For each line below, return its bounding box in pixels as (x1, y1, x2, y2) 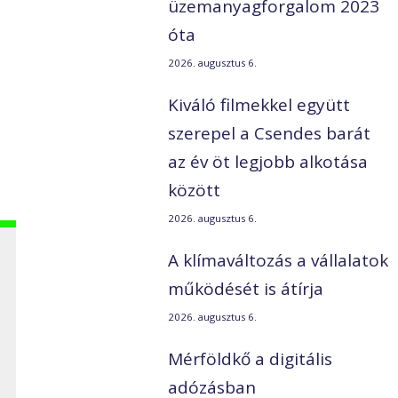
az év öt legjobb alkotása (168, 150, 369, 174)
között (168, 179, 221, 203)
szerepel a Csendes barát (168, 122, 371, 146)
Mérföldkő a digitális (168, 347, 333, 371)
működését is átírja (168, 277, 324, 301)
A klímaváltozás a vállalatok (168, 249, 389, 273)
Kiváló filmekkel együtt (168, 93, 351, 117)
